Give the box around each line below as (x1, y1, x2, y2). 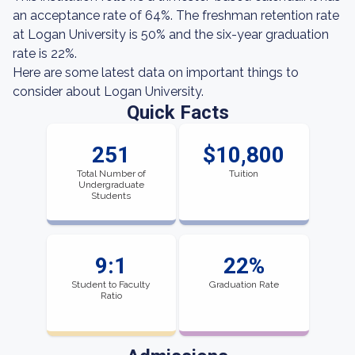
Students (91, 190, 132, 201)
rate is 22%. (13, 46, 77, 61)
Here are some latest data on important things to (13, 65, 299, 80)
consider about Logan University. (13, 84, 204, 99)
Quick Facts (126, 101, 229, 124)
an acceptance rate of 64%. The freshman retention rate (13, 8, 339, 23)
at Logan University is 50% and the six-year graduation (13, 27, 329, 42)
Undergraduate (78, 179, 144, 190)
